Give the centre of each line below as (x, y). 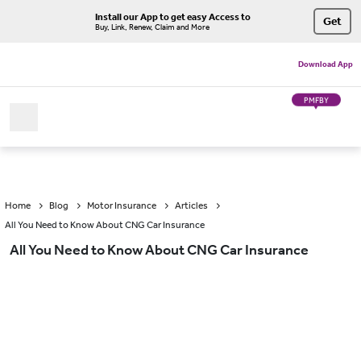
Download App (325, 64)
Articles (191, 205)
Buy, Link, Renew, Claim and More (152, 27)
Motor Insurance (122, 205)
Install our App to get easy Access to (173, 17)
